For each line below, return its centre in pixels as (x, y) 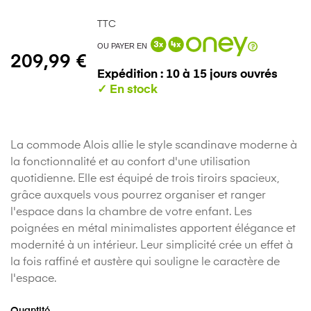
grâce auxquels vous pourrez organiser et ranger (138, 196)
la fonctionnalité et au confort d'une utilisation (131, 163)
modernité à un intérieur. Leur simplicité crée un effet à (152, 246)
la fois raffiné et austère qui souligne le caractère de (145, 263)
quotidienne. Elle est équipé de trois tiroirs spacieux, (145, 179)
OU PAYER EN (122, 46)
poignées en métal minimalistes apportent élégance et (153, 229)
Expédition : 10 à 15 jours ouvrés (187, 74)
